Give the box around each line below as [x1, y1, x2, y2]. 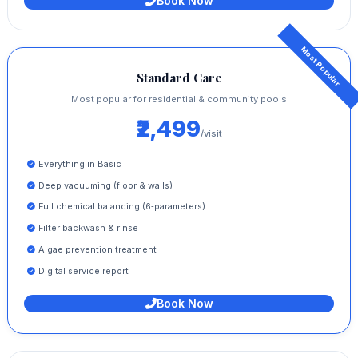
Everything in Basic [38, 157, 121, 169]
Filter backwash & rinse [38, 222, 138, 234]
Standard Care [136, 69, 222, 86]
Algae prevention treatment [38, 243, 157, 255]
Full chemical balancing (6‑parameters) [38, 201, 205, 213]
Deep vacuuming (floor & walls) [38, 179, 173, 191]
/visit [200, 128, 222, 140]
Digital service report [38, 265, 129, 276]
